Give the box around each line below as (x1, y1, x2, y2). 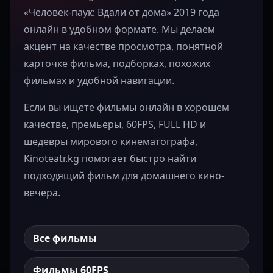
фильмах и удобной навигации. (24, 74, 174, 88)
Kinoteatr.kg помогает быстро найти (24, 152, 196, 166)
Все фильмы (33, 232, 97, 246)
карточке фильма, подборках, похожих (24, 57, 210, 71)
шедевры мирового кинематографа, (24, 135, 197, 149)
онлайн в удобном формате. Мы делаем (24, 23, 215, 37)
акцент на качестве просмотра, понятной (24, 40, 223, 54)
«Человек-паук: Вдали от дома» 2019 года (24, 5, 219, 19)
